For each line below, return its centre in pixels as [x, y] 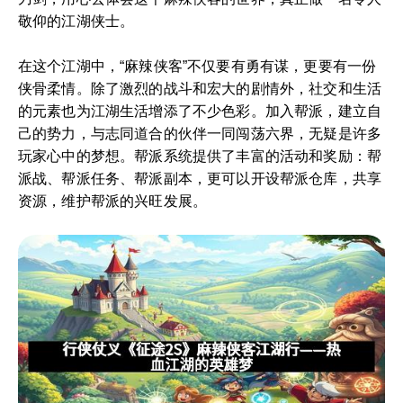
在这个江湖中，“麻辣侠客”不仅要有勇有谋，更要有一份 [197, 66]
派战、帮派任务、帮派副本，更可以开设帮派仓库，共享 [200, 178]
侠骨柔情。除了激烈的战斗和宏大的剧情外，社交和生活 [200, 88]
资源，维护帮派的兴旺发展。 [113, 201]
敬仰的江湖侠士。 [76, 21]
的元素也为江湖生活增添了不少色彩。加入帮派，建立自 [200, 111]
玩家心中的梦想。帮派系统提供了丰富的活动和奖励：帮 [200, 156]
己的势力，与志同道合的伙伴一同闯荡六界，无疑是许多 [200, 133]
